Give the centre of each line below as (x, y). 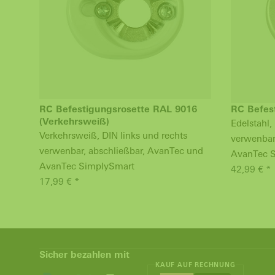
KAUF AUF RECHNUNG (196, 265)
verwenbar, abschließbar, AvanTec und (121, 151)
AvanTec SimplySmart (87, 166)
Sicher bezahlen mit (84, 254)
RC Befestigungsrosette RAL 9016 (118, 109)
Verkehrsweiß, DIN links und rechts (113, 135)
